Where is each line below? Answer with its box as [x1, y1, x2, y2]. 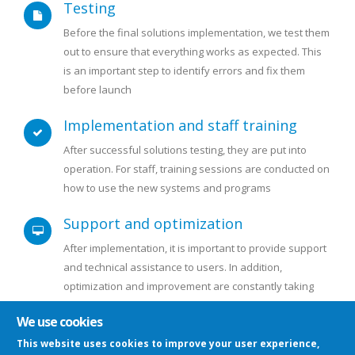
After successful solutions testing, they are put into [63, 143, 307, 158]
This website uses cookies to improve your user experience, [16, 337, 319, 350]
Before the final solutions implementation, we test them [63, 25, 330, 40]
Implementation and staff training [63, 116, 297, 136]
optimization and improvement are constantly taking [63, 279, 314, 294]
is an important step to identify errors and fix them [63, 63, 305, 78]
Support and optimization [63, 214, 242, 234]
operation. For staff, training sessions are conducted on [63, 162, 330, 177]
